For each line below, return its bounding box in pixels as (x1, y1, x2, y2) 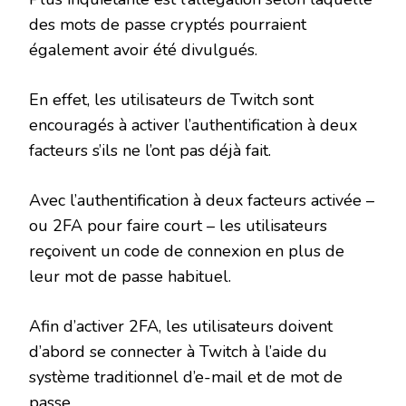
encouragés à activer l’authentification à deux (29, 114, 357, 137)
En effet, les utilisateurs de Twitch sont (29, 89, 314, 111)
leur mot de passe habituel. (29, 266, 231, 288)
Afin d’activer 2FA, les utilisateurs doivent (29, 315, 333, 338)
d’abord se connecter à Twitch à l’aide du (29, 341, 327, 363)
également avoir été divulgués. (29, 39, 257, 62)
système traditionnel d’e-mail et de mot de (29, 366, 343, 389)
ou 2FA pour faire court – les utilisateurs (29, 215, 327, 237)
